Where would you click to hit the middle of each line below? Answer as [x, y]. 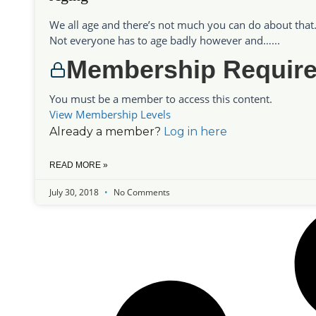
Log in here [195, 132]
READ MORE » [79, 165]
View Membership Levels [110, 115]
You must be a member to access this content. [161, 99]
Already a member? [107, 132]
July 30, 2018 [75, 193]
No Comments [141, 193]
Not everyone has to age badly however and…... [165, 41]
